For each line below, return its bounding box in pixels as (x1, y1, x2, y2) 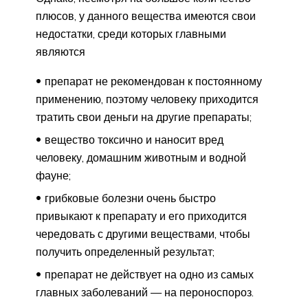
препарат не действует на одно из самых (45, 267, 254, 282)
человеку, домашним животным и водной (36, 151, 246, 165)
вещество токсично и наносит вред (45, 133, 223, 147)
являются (36, 45, 85, 59)
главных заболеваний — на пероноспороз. (36, 285, 254, 300)
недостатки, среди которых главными (36, 27, 226, 41)
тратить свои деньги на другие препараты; (36, 110, 252, 124)
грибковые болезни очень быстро (45, 191, 216, 206)
